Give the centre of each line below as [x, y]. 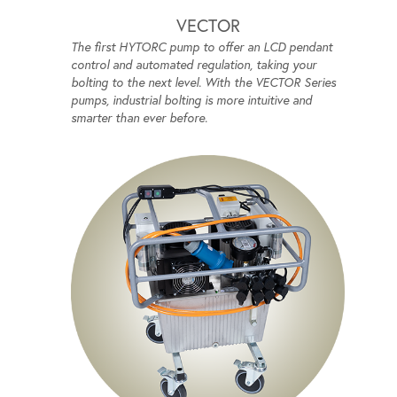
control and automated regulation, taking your [194, 64]
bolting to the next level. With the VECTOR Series [203, 82]
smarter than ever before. [139, 117]
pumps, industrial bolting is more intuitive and [191, 100]
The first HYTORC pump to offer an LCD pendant [202, 47]
